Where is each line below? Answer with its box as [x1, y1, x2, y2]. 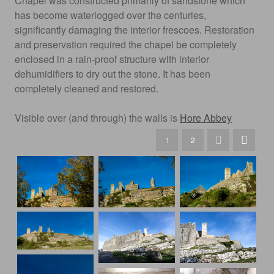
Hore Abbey [180, 111, 232, 125]
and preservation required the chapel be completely [15, 37, 237, 51]
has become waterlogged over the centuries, [15, 8, 206, 22]
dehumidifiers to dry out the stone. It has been [15, 67, 210, 81]
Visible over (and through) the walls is [15, 111, 180, 125]
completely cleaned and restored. [15, 81, 158, 95]
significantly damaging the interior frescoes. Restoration [15, 23, 254, 37]
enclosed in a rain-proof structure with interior [15, 52, 209, 66]
